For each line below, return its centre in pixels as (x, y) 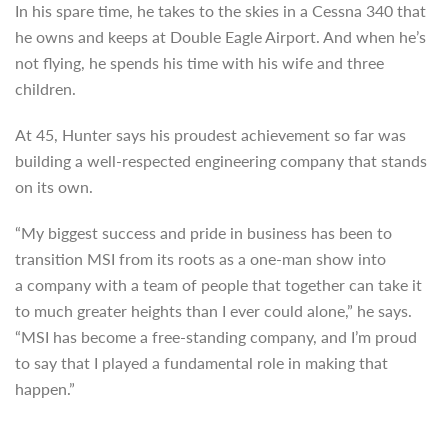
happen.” (45, 388)
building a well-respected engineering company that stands (221, 160)
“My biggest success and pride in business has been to (203, 232)
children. (45, 88)
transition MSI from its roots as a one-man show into (200, 258)
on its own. (54, 186)
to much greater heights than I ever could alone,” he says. (213, 310)
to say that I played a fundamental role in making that (201, 362)
